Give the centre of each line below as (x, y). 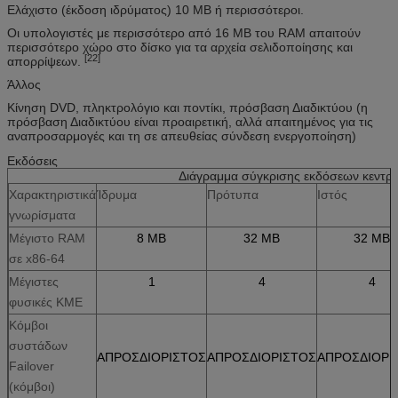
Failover (32, 366)
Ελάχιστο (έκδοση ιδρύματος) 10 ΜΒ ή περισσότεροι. (155, 9)
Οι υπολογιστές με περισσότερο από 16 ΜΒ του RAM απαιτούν (184, 32)
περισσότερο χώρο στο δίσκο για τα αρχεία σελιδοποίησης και (180, 47)
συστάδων (38, 345)
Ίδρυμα (117, 194)
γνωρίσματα (42, 215)
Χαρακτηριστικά (52, 194)
